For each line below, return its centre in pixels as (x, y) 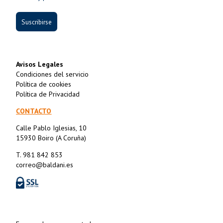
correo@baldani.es (45, 165)
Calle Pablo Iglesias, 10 (52, 128)
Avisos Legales (40, 64)
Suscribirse (37, 22)
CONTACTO (34, 111)
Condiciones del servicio (53, 74)
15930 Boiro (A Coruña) (51, 138)
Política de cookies (44, 84)
